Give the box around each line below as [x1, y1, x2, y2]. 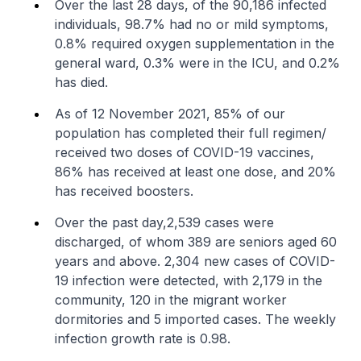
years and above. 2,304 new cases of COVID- [55, 253, 335, 269]
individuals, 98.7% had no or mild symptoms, [55, 16, 329, 32]
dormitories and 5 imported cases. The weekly [55, 311, 336, 327]
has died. [55, 74, 108, 90]
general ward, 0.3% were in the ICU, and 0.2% [55, 55, 340, 71]
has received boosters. [55, 183, 193, 199]
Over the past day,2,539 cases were [55, 214, 274, 230]
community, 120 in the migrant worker [55, 292, 287, 308]
